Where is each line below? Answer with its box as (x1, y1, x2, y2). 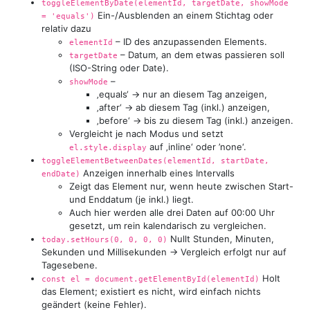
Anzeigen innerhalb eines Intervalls (80, 167, 235, 179)
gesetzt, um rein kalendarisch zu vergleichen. (69, 219, 266, 231)
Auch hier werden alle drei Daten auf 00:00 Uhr (69, 206, 275, 218)
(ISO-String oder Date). (69, 62, 169, 73)
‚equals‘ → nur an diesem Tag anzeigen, (97, 88, 267, 100)
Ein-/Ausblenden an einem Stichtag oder (95, 9, 273, 21)
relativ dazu (42, 22, 91, 34)
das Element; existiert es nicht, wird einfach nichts (42, 285, 261, 297)
